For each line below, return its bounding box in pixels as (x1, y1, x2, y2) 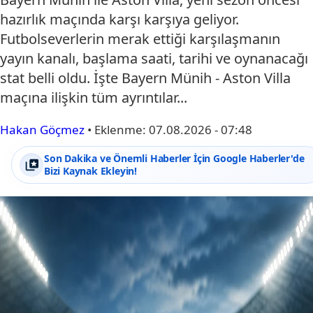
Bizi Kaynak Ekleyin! (44, 164, 138, 178)
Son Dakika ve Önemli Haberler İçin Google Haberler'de (44, 152, 305, 166)
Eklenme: (94, 122, 149, 138)
